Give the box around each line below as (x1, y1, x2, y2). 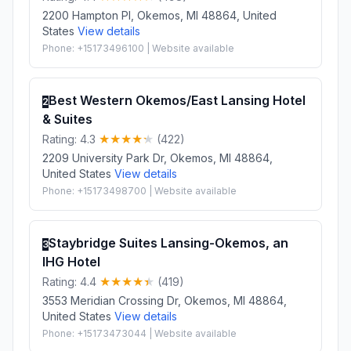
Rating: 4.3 (42, 132, 99, 146)
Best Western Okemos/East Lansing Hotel (49, 92, 306, 108)
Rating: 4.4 (42, 274, 100, 288)
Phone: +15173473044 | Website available (42, 327, 237, 339)
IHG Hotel (42, 253, 100, 270)
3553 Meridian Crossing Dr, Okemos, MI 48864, (42, 293, 287, 307)
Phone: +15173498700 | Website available (42, 184, 237, 197)
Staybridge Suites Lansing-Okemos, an (49, 234, 288, 251)
